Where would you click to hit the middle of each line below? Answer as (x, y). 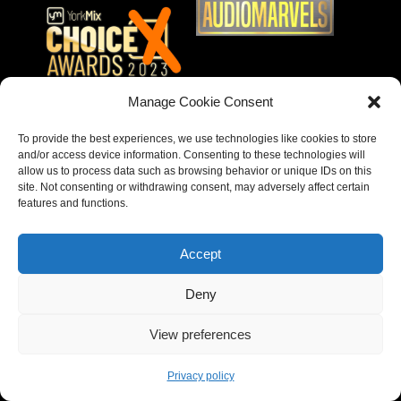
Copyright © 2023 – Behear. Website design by (200, 328)
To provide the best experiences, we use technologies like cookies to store (197, 139)
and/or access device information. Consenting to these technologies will (192, 155)
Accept (200, 253)
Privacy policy (200, 376)
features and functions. (73, 203)
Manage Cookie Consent (200, 102)
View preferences (200, 334)
